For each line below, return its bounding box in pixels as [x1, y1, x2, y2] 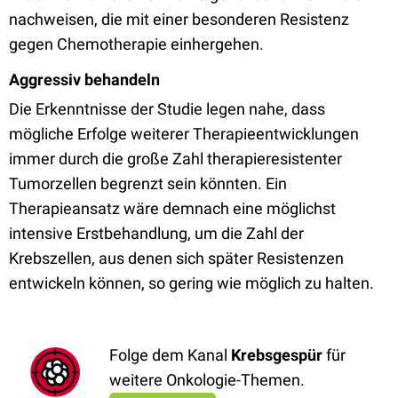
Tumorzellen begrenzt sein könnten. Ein [9, 174, 287, 193]
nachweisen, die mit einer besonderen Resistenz [9, 10, 349, 28]
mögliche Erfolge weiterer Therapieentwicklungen [9, 124, 359, 143]
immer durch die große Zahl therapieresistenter [9, 149, 342, 168]
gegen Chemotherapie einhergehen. [9, 35, 264, 53]
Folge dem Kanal [109, 346, 231, 364]
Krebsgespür [231, 346, 322, 364]
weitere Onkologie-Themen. [109, 370, 305, 389]
